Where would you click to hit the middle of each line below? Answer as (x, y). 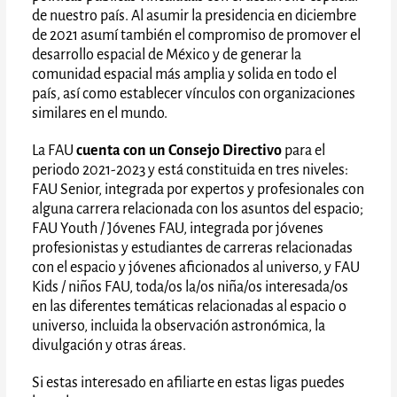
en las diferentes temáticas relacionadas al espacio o (190, 306)
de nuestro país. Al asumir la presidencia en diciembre (195, 16)
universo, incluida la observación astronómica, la (179, 326)
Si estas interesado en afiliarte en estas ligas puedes (189, 382)
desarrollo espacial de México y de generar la (167, 54)
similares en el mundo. (100, 113)
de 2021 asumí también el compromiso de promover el (197, 35)
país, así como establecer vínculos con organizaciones (194, 93)
